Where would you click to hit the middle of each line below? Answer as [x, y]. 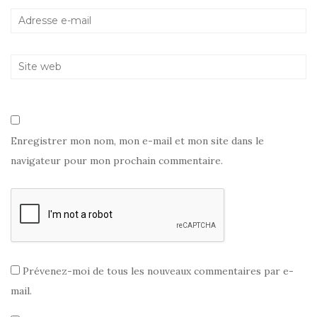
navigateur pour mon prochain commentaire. [117, 160]
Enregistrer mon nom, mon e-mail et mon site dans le [137, 140]
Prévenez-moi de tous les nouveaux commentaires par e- [158, 271]
